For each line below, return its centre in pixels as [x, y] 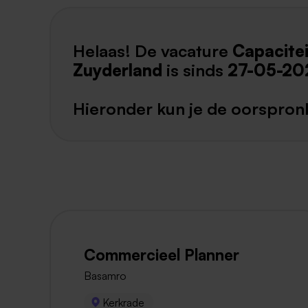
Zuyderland [118, 70]
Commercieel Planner [162, 255]
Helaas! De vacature [153, 51]
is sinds [195, 70]
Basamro [105, 276]
